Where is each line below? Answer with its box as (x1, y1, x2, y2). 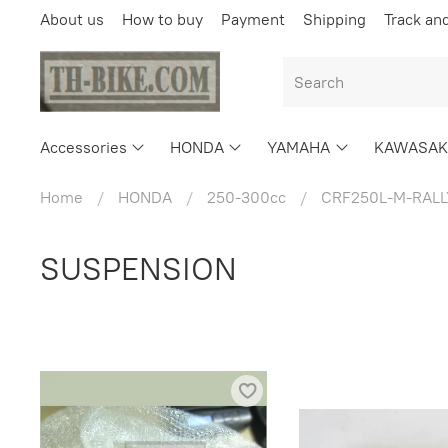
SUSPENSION (40, 247, 237, 289)
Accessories (40, 136, 127, 157)
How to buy (122, 8, 203, 29)
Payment (221, 8, 285, 29)
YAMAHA (267, 136, 331, 157)
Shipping (303, 8, 366, 29)
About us (40, 8, 104, 29)
